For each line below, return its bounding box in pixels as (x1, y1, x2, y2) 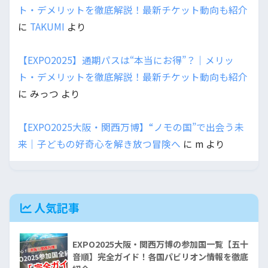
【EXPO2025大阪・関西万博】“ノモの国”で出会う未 (18, 120, 244, 134)
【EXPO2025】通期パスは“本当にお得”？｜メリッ (18, 53, 234, 67)
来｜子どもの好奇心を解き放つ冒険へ (18, 136, 181, 151)
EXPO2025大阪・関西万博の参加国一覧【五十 (72, 237, 248, 250)
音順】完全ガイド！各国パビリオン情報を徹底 (72, 250, 248, 263)
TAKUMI (30, 19, 65, 33)
